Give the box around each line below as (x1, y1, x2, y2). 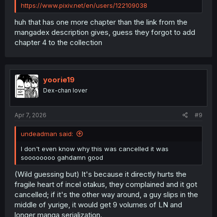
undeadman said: (21, 130, 73, 138)
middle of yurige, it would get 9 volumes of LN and (15, 200, 182, 209)
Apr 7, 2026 (15, 111, 46, 119)
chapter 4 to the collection (15, 37, 102, 47)
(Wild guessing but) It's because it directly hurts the (15, 169, 186, 179)
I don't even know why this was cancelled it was (21, 145, 169, 153)
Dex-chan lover (43, 86, 87, 94)
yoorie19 (43, 75, 75, 84)
